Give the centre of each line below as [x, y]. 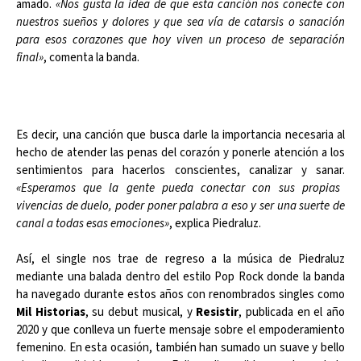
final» [30, 57]
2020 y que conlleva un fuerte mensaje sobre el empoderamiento [180, 330]
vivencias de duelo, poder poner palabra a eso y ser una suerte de [180, 205]
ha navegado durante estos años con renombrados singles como [180, 294]
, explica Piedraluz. [215, 223]
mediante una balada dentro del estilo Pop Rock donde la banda [180, 276]
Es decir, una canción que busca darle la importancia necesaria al [180, 135]
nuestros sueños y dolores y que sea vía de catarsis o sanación [180, 22]
